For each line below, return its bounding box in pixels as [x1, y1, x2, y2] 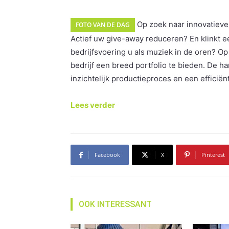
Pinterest [201, 151, 225, 158]
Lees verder [71, 100, 115, 110]
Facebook [95, 151, 120, 158]
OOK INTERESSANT [79, 199, 152, 209]
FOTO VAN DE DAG [76, 20, 130, 29]
